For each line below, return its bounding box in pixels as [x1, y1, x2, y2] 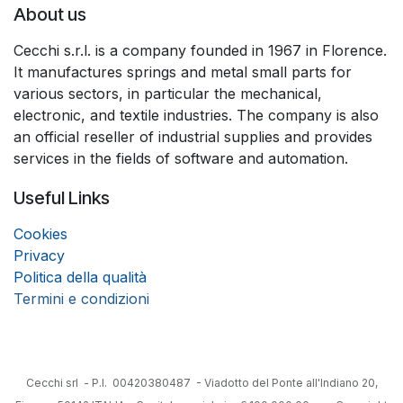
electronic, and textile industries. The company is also [13, 106, 379, 124]
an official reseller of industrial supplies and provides [13, 128, 372, 146]
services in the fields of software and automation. [13, 149, 348, 167]
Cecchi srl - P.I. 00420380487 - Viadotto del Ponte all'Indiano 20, [25, 375, 378, 390]
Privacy [13, 246, 65, 264]
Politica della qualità [13, 268, 147, 286]
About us [13, 4, 86, 25]
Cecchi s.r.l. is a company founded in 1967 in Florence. [13, 41, 387, 59]
